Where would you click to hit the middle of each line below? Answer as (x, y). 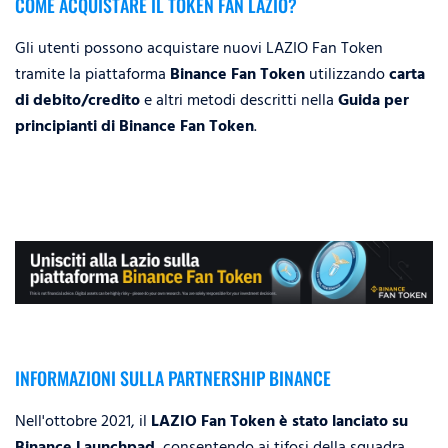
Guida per (373, 100)
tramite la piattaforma (92, 74)
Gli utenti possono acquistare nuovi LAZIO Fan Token (199, 48)
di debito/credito (77, 100)
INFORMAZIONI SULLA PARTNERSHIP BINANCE (173, 377)
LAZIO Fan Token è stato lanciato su (279, 420)
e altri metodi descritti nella (239, 100)
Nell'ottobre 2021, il (83, 420)
